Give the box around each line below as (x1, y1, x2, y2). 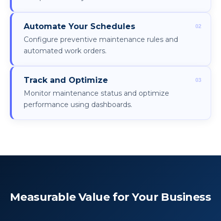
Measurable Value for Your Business (10, 190, 211, 204)
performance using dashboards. (24, 100, 132, 110)
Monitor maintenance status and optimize (24, 89, 169, 98)
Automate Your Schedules (24, 22, 135, 32)
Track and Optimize (24, 75, 108, 85)
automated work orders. (24, 46, 107, 56)
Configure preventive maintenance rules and (24, 35, 178, 44)
